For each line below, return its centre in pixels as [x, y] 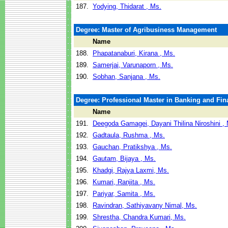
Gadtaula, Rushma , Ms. [129, 135]
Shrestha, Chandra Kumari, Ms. [139, 217]
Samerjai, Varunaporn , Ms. [133, 65]
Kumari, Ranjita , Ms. [124, 182]
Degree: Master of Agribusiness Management [146, 30]
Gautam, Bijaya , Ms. [124, 159]
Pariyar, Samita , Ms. [124, 194]
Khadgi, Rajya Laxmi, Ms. [131, 170]
